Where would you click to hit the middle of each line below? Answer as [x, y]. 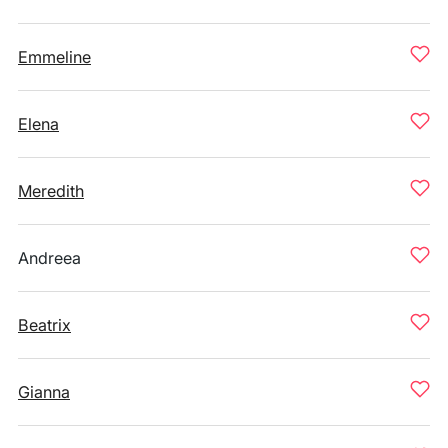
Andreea [49, 258]
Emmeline [54, 57]
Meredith [51, 191]
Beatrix [44, 325]
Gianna [44, 392]
